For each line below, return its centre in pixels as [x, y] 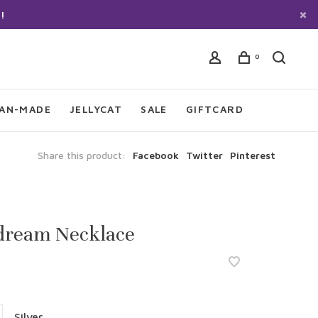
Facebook [156, 155]
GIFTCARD [215, 109]
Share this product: [82, 155]
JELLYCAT [96, 109]
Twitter [204, 155]
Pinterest [253, 155]
